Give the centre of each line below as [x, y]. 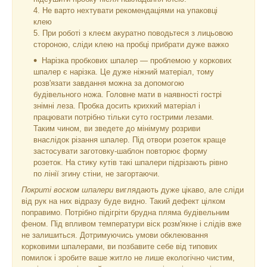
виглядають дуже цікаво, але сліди [178, 190]
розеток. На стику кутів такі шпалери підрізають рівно [131, 162]
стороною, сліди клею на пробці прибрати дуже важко [131, 44]
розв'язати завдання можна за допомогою [109, 83]
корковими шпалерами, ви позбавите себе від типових [119, 246]
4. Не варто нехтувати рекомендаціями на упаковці [125, 10]
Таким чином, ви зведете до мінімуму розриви [117, 128]
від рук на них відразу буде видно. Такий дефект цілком [123, 201]
